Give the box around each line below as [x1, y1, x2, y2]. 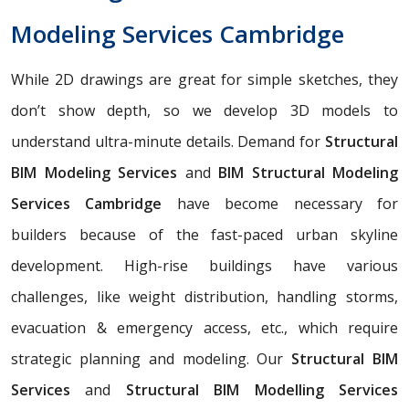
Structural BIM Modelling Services [110, 380, 399, 401]
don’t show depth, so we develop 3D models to [11, 100, 398, 121]
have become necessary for [176, 194, 399, 215]
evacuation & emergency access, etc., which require [11, 318, 398, 339]
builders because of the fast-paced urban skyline [11, 225, 398, 246]
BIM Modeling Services [11, 163, 185, 184]
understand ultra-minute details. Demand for [11, 131, 325, 152]
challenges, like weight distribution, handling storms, [11, 287, 398, 308]
